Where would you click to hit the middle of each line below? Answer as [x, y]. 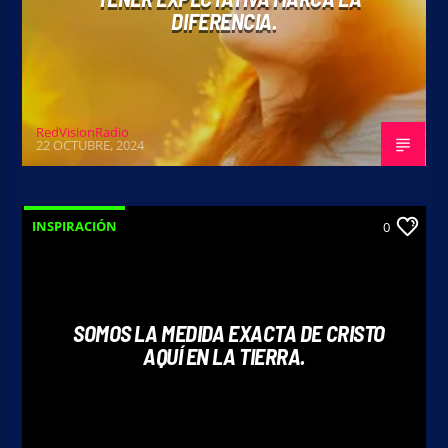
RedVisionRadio [83, 131]
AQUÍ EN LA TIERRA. [224, 355]
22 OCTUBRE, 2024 [90, 145]
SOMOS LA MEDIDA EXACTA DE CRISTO [229, 332]
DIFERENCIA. [224, 20]
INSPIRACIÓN [75, 225]
